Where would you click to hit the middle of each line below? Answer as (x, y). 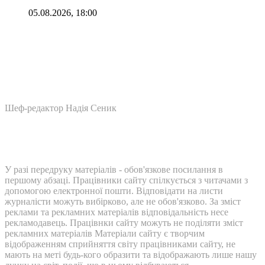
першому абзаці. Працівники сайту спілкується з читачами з (126, 180)
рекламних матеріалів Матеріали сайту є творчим (105, 233)
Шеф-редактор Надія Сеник (61, 108)
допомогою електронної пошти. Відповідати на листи (114, 190)
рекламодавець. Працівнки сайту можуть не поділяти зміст (124, 222)
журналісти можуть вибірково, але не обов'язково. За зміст (123, 201)
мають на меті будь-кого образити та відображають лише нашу (131, 254)
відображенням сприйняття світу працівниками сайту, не (120, 244)
